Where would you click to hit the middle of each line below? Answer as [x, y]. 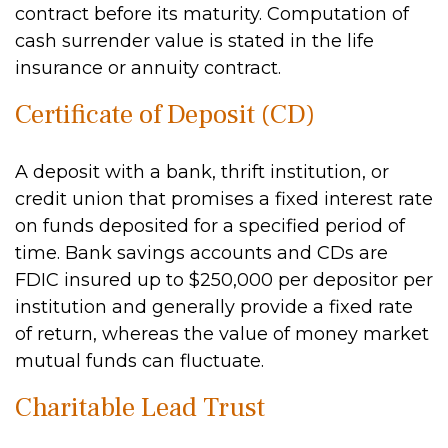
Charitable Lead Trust [140, 407]
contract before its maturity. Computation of [212, 14]
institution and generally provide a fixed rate [214, 307]
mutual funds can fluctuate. [139, 361]
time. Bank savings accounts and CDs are [201, 253]
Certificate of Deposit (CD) [165, 114]
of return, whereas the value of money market [222, 334]
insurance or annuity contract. [148, 68]
